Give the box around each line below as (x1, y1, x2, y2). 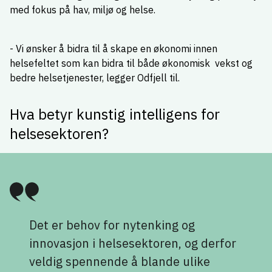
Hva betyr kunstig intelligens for (10, 104, 220, 124)
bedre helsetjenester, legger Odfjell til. (10, 72, 180, 84)
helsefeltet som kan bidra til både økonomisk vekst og (10, 57, 253, 69)
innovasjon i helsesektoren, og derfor (29, 235, 236, 251)
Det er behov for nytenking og (29, 217, 195, 233)
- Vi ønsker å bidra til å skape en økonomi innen (10, 42, 217, 55)
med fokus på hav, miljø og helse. (10, 4, 155, 16)
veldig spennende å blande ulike (29, 253, 210, 270)
